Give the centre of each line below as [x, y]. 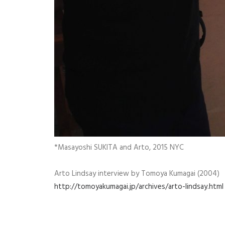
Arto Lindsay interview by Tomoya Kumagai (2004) [137, 174]
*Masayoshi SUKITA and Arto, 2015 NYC [119, 148]
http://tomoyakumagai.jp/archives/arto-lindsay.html [139, 187]
